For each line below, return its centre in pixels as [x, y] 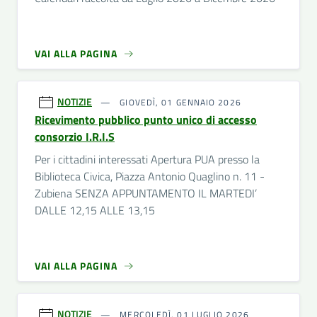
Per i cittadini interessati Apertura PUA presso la [147, 159]
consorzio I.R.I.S [75, 137]
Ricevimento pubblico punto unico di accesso [146, 120]
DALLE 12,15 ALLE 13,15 [95, 210]
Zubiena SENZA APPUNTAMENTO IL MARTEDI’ [146, 193]
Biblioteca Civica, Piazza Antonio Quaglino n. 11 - [150, 176]
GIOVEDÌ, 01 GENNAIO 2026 [179, 102]
